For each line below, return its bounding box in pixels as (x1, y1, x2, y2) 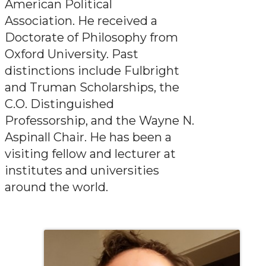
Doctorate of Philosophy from (5, 30, 178, 45)
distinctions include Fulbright (5, 64, 179, 78)
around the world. (5, 180, 108, 194)
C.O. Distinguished (5, 97, 114, 111)
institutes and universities (5, 163, 159, 178)
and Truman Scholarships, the (5, 80, 179, 94)
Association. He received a (5, 14, 157, 28)
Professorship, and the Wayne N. (5, 113, 194, 128)
